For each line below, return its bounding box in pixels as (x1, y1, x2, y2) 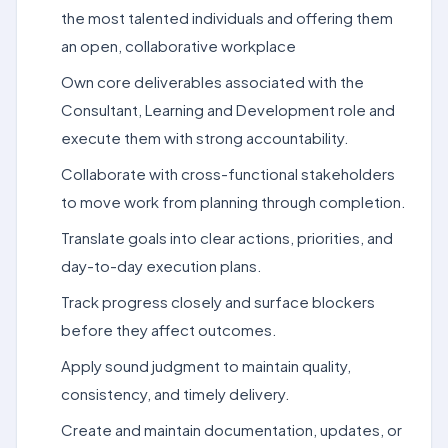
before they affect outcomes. (61, 320, 277, 339)
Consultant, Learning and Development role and (61, 100, 395, 119)
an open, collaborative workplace (61, 36, 296, 55)
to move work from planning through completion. (61, 192, 406, 211)
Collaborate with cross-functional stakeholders (61, 164, 395, 183)
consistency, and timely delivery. (61, 384, 290, 403)
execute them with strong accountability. (61, 128, 349, 147)
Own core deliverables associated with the (61, 72, 364, 91)
